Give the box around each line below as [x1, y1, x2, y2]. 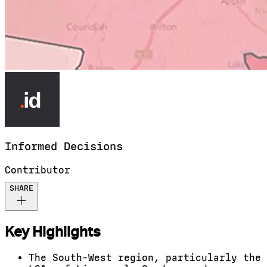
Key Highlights [5, 223, 101, 241]
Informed [5, 140, 64, 154]
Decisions [64, 140, 123, 154]
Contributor [5, 164, 70, 176]
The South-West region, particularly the [29, 252, 261, 263]
